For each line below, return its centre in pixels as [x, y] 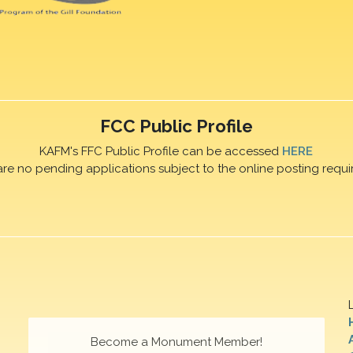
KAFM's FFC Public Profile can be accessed [161, 152]
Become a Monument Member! [176, 342]
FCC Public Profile [176, 126]
